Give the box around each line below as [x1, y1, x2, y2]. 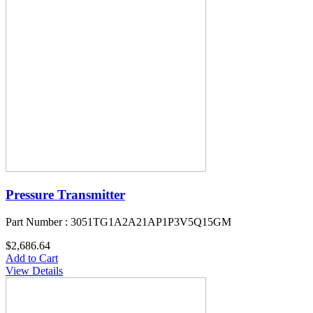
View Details [6, 265, 63, 277]
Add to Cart [6, 252, 58, 265]
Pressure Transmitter [6, 187, 125, 203]
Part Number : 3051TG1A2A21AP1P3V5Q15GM [6, 216, 231, 228]
